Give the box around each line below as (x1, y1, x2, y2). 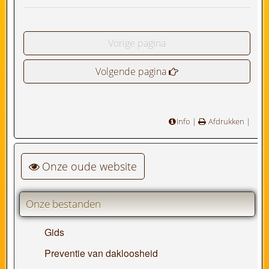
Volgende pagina (95, 65, 167, 79)
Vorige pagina (108, 37, 166, 50)
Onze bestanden (25, 197, 101, 211)
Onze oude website (41, 159, 137, 174)
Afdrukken (206, 115, 244, 127)
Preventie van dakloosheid (44, 246, 158, 261)
